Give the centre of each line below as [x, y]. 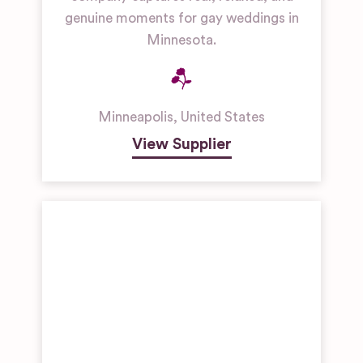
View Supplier [181, 145]
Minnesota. [181, 41]
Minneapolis [136, 117]
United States [223, 117]
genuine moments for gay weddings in [181, 19]
